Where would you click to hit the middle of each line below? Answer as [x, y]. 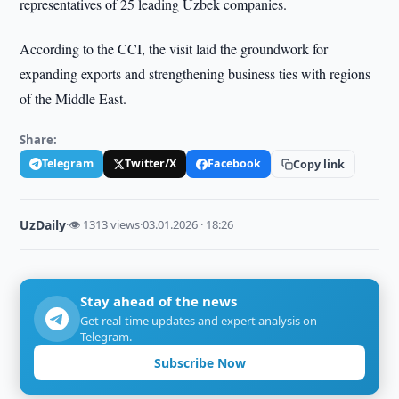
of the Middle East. [73, 98]
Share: [39, 140]
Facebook [235, 163]
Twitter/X [151, 163]
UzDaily [43, 225]
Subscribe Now [199, 362]
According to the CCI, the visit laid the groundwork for [174, 49]
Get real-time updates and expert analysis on [199, 321]
